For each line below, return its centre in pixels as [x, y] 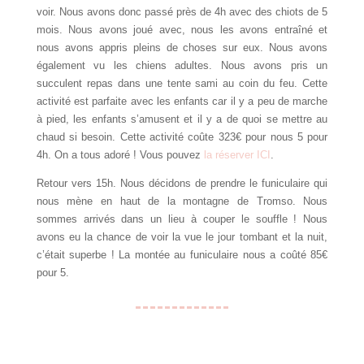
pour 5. [52, 273]
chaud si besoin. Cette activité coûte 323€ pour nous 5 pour [182, 137]
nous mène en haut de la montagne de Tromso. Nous [182, 201]
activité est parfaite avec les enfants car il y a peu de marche [182, 102]
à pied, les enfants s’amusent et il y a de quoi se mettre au [182, 119]
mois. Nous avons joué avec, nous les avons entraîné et [182, 30]
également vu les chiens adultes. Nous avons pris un [182, 66]
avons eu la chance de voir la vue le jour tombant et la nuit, [182, 237]
